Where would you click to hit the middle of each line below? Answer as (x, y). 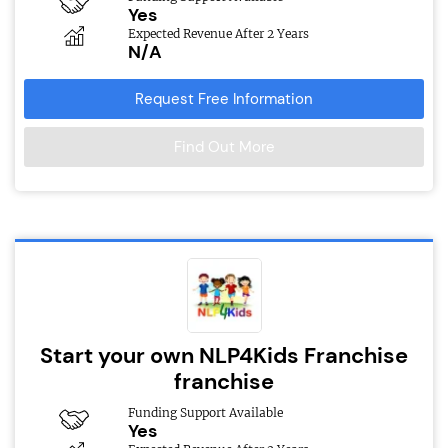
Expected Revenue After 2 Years (218, 34)
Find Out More (224, 147)
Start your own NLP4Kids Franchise (224, 356)
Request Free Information (224, 99)
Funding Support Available (205, 413)
